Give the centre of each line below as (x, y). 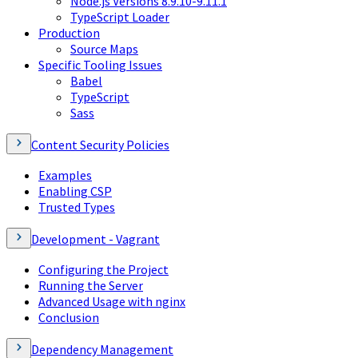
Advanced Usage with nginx (112, 301)
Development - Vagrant (95, 239)
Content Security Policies (100, 144)
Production (69, 32)
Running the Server (91, 285)
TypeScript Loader (120, 16)
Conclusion (69, 317)
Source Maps (104, 48)
